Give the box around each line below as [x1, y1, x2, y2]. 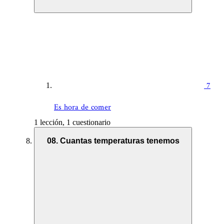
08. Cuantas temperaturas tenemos [46, 136, 179, 145]
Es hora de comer [54, 102, 111, 113]
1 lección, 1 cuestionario [34, 118, 110, 127]
